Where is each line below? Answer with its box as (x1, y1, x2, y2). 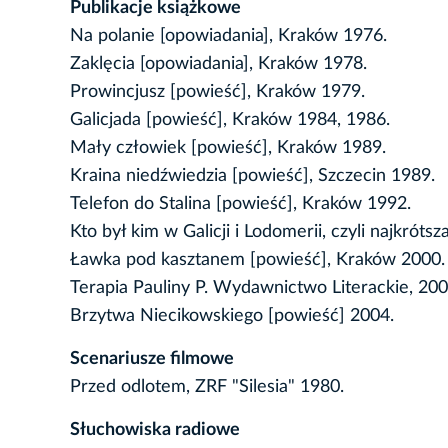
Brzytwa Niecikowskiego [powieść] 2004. (70, 307, 394, 326)
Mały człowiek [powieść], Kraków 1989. (70, 139, 386, 158)
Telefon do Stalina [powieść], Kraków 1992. (70, 195, 411, 214)
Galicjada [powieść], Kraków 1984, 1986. (70, 111, 390, 130)
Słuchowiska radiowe (70, 421, 240, 440)
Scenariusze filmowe (70, 350, 234, 369)
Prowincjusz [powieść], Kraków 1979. (70, 83, 365, 102)
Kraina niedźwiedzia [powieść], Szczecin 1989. (70, 167, 435, 186)
